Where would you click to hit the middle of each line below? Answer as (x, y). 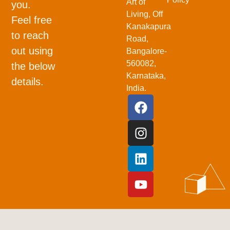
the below (33, 66)
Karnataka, (146, 76)
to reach (30, 36)
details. (28, 82)
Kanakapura (149, 27)
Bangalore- (147, 51)
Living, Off (145, 14)
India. (137, 88)
